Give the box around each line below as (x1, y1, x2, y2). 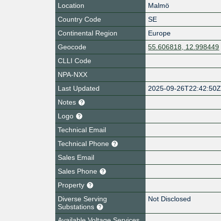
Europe (148, 29, 171, 37)
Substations (58, 202, 96, 211)
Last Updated (58, 84, 100, 92)
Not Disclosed (148, 194, 191, 203)
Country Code (58, 15, 101, 23)
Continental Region (58, 29, 117, 37)
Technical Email (58, 125, 106, 134)
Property (58, 181, 86, 189)
